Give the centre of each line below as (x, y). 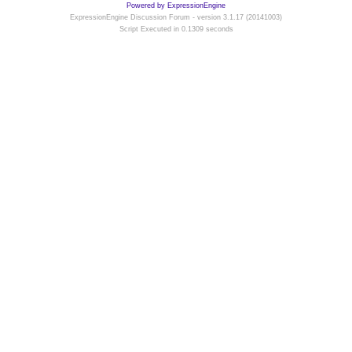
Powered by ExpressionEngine (176, 5)
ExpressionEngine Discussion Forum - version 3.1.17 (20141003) (176, 17)
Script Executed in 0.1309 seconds (176, 29)
